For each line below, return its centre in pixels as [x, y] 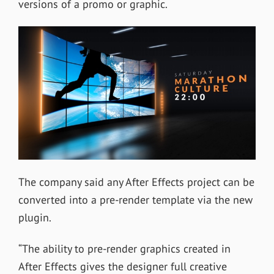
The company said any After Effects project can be [136, 182]
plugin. [35, 218]
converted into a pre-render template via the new [135, 200]
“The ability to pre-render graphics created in [124, 249]
